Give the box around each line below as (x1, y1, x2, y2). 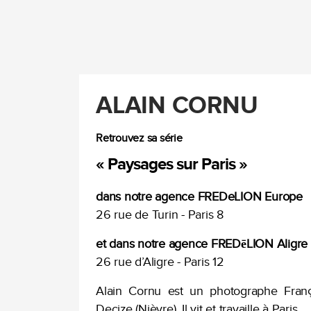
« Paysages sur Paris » (96, 154, 248, 174)
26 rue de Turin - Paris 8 (96, 208, 224, 222)
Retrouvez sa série (96, 131, 183, 145)
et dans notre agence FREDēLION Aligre (96, 237, 308, 251)
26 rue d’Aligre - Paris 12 (96, 255, 224, 269)
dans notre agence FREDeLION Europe (96, 190, 303, 204)
